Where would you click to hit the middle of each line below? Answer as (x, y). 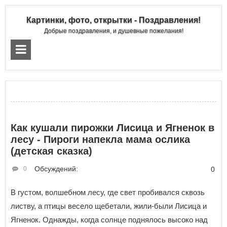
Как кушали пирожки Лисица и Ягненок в (112, 128)
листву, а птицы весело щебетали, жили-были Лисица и (109, 206)
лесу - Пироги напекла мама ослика (100, 139)
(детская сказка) (51, 151)
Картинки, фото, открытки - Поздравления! (113, 20)
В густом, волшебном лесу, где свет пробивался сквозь (108, 192)
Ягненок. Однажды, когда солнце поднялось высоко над (109, 220)
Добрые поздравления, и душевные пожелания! (113, 31)
